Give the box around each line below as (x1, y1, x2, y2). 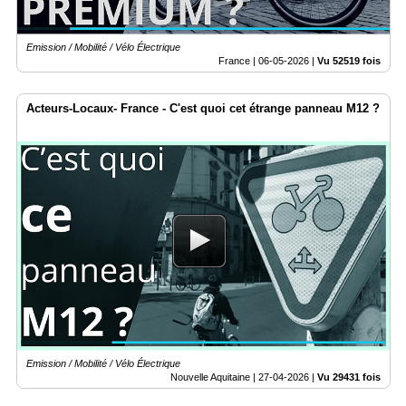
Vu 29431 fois (317, 371, 381, 382)
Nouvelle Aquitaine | (170, 371, 258, 382)
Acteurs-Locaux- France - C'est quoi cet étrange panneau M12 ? (26, 101, 380, 115)
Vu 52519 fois (317, 54, 381, 66)
